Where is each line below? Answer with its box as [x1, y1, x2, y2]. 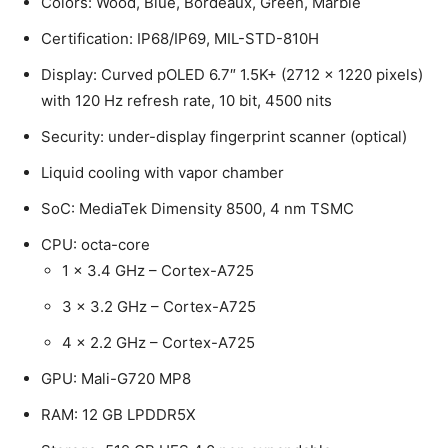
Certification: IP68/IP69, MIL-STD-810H [41, 28, 319, 48]
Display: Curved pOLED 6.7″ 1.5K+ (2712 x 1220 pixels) [41, 64, 423, 84]
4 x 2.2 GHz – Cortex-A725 [62, 332, 255, 352]
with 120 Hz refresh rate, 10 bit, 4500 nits [41, 90, 332, 110]
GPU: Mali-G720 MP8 [41, 368, 191, 388]
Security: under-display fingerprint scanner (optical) [41, 126, 407, 146]
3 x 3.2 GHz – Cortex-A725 [62, 296, 256, 316]
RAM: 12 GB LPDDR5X [41, 404, 196, 424]
